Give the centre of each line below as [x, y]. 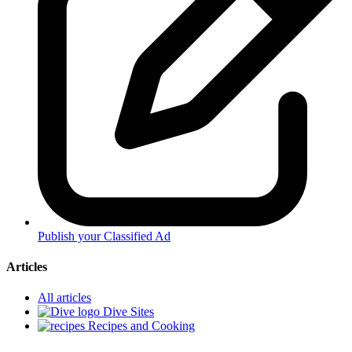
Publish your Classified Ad [104, 236]
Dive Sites [127, 312]
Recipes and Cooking [140, 326]
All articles [64, 298]
